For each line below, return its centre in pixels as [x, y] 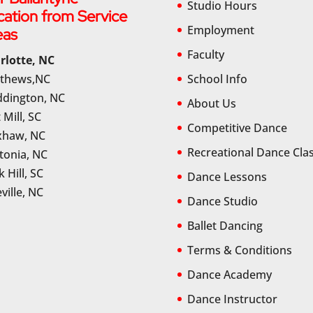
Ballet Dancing [225, 225]
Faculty [205, 54]
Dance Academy [229, 274]
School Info [217, 79]
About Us [211, 103]
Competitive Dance [237, 128]
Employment [220, 30]
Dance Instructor [232, 299]
